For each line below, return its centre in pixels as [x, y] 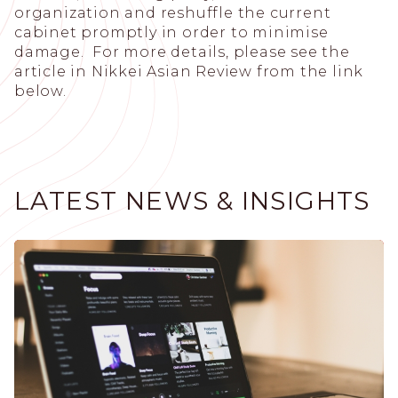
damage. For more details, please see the [182, 52]
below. [40, 91]
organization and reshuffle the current [173, 12]
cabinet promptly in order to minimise [171, 32]
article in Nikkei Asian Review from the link [189, 71]
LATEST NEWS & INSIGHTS [192, 200]
